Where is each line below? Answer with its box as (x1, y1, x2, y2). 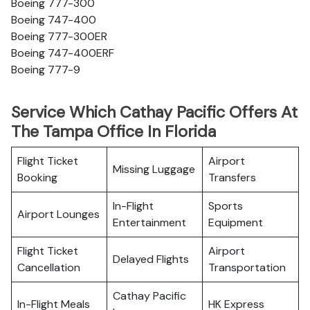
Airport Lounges (17, 207, 100, 221)
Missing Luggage (113, 162, 195, 176)
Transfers (208, 170, 256, 185)
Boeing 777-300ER (11, 29, 107, 44)
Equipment (208, 215, 263, 230)
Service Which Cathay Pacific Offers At (11, 102, 298, 122)
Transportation (208, 260, 286, 275)
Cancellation (17, 260, 80, 275)
